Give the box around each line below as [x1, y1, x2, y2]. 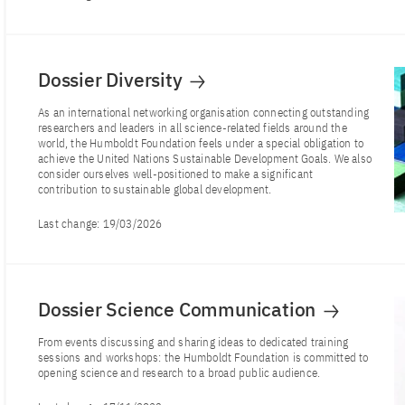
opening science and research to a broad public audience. [38, 365, 321, 381]
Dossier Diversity [38, 67, 187, 92]
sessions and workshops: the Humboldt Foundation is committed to [38, 350, 369, 365]
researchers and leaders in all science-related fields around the [38, 120, 347, 136]
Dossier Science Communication [38, 297, 320, 322]
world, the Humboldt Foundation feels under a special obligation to [38, 136, 364, 151]
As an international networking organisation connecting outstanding [38, 105, 370, 120]
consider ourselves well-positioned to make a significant [38, 166, 314, 182]
